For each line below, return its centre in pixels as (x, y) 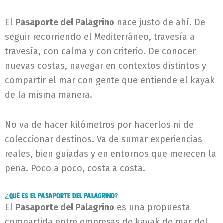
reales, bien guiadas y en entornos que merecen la (111, 154)
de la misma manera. (49, 95)
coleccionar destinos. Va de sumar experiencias (104, 139)
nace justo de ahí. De (160, 22)
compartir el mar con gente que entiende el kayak (110, 80)
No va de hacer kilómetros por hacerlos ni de (99, 125)
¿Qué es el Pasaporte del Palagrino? (61, 195)
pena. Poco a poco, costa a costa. (75, 168)
